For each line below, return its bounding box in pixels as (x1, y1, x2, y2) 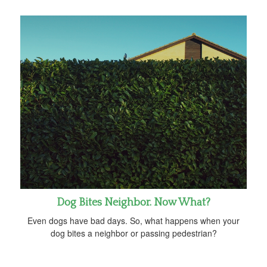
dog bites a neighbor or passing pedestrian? (50, 226, 217, 239)
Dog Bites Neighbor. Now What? (57, 196, 210, 209)
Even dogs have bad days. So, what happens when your (27, 214, 240, 226)
